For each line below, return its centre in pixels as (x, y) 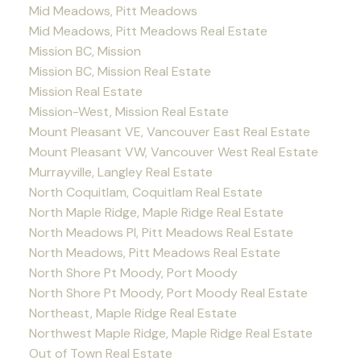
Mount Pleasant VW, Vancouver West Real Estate (173, 151)
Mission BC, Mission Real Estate (120, 71)
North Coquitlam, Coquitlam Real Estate (145, 192)
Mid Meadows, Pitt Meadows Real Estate (148, 31)
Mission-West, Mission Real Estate (129, 111)
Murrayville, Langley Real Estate (120, 172)
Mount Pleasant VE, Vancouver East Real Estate (169, 131)
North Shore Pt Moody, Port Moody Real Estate (168, 293)
